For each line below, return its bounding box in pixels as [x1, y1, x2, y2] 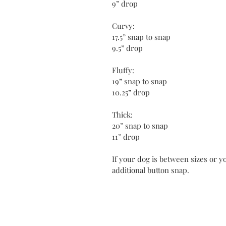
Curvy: [112, 20, 135, 31]
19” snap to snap [112, 76, 167, 86]
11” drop [112, 131, 140, 142]
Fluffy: [112, 65, 134, 75]
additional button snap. [112, 164, 189, 175]
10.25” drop [112, 87, 150, 97]
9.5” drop [112, 42, 143, 53]
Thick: [112, 109, 133, 120]
